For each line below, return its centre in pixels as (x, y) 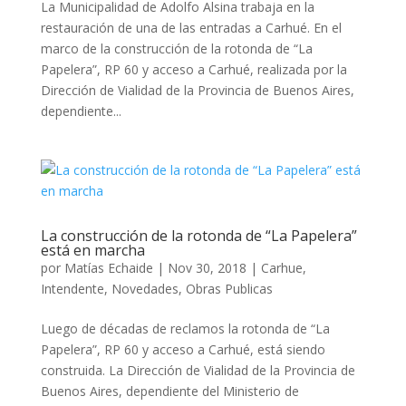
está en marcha (92, 250)
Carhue (281, 268)
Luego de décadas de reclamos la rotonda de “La (185, 329)
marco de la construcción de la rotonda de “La (176, 48)
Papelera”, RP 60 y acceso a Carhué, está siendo (183, 349)
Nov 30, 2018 (207, 268)
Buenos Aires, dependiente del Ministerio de (169, 391)
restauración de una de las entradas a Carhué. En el (191, 28)
